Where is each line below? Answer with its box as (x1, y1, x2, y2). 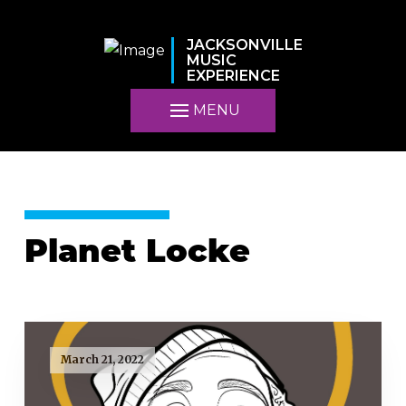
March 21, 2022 (60, 353, 144, 367)
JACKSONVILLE (186, 36, 303, 54)
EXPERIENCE (186, 67, 280, 85)
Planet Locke (24, 238, 250, 270)
